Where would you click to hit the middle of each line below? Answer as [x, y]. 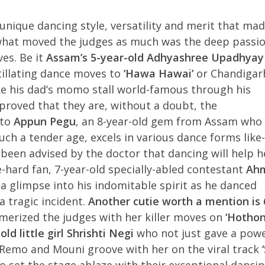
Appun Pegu [44, 121]
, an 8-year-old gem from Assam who [169, 121]
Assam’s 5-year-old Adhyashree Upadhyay [155, 57]
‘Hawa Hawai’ [158, 73]
